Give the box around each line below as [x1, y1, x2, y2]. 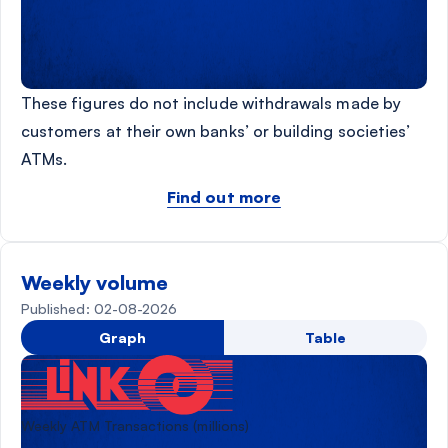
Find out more [167, 187, 281, 208]
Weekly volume [21, 270, 168, 296]
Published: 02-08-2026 [21, 300, 178, 318]
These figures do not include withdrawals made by [21, 93, 401, 114]
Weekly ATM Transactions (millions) [21, 416, 250, 434]
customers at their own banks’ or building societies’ [21, 121, 411, 142]
